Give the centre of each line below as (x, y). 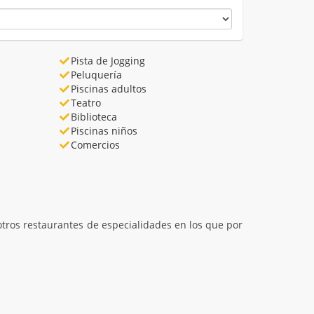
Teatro (86, 103)
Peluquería (96, 75)
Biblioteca (94, 117)
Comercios (95, 145)
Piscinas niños (104, 131)
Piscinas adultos (109, 89)
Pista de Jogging (108, 61)
